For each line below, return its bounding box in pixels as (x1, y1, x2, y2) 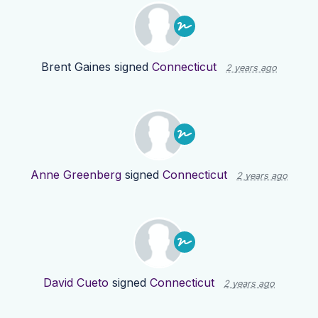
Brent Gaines (41, 60, 111, 75)
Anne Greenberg (31, 168, 121, 182)
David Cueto (43, 275, 109, 290)
